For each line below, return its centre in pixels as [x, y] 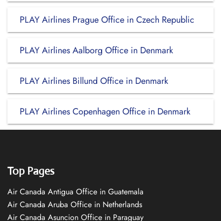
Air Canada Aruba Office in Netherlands [75, 204]
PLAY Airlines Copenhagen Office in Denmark [105, 111]
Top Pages [31, 171]
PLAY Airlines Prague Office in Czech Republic [107, 20]
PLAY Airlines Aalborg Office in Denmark [96, 50]
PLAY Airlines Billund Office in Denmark [94, 81]
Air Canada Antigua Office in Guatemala [75, 192]
